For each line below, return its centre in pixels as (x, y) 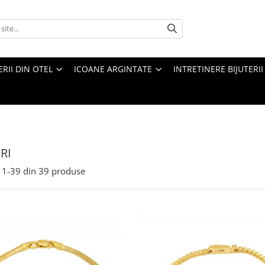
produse (68, 171)
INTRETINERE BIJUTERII (218, 69)
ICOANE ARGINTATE (113, 69)
